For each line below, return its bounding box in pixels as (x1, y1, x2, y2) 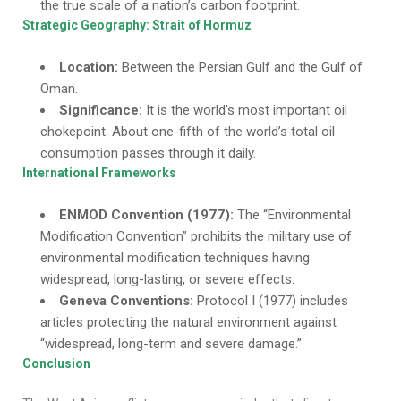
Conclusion (22, 356, 90, 371)
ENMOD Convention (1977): (59, 207, 234, 223)
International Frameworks (22, 166, 176, 180)
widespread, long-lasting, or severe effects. (40, 271, 294, 287)
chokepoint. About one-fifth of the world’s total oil (40, 124, 335, 140)
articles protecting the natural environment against (40, 314, 337, 330)
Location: (59, 59, 118, 75)
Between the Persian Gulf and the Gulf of (118, 59, 363, 75)
